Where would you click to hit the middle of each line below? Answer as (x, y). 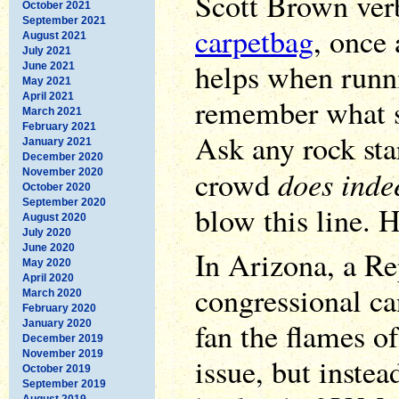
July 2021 (47, 50)
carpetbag (254, 41)
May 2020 (47, 262)
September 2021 (64, 20)
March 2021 (52, 111)
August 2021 (54, 35)
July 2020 (47, 232)
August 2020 (54, 217)
